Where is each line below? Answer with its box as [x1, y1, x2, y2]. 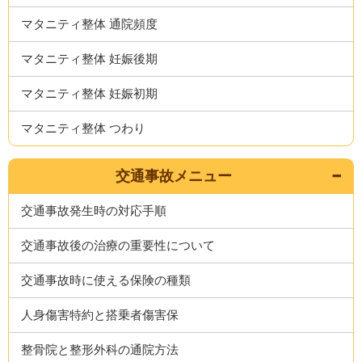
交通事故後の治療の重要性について [21, 238, 216, 252]
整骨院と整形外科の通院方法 [21, 343, 179, 356]
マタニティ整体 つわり [21, 121, 146, 135]
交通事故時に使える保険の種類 [21, 273, 192, 287]
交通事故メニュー [115, 168, 232, 184]
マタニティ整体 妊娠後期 [21, 52, 158, 65]
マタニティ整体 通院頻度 [21, 17, 158, 31]
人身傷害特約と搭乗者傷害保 [21, 308, 179, 322]
